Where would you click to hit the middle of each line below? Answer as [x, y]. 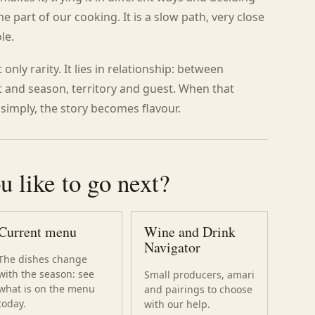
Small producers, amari [199, 275]
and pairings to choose [198, 289]
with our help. [177, 304]
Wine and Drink [189, 232]
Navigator [172, 247]
